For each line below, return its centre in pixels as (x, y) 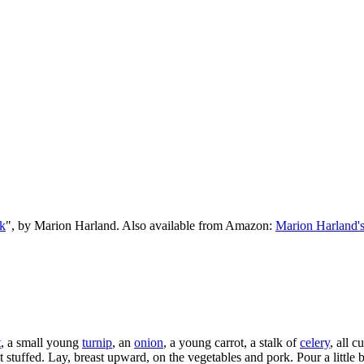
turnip (97, 343)
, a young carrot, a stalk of (232, 343)
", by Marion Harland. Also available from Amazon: (141, 225)
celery (315, 343)
